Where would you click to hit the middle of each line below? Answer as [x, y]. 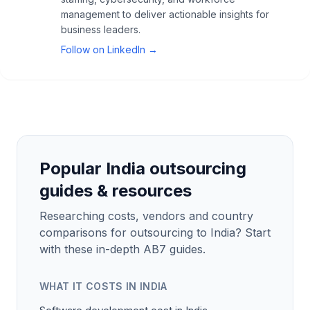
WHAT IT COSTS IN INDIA [103, 286]
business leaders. [101, 30]
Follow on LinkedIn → [109, 50]
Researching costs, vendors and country [146, 216]
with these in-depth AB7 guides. [122, 249]
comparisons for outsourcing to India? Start [155, 233]
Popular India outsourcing [143, 169]
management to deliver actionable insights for [165, 15]
